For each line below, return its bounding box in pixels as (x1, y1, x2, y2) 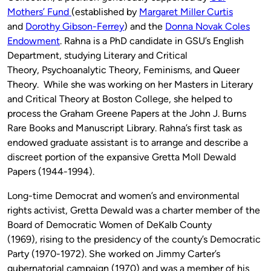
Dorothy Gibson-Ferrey (25, 20, 124, 32)
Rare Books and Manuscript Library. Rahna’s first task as (7, 122, 242, 134)
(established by (71, 5, 139, 18)
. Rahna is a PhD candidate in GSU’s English (60, 34, 244, 47)
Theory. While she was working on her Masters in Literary (7, 78, 253, 90)
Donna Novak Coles (165, 20, 250, 32)
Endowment (7, 34, 60, 47)
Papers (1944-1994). (7, 165, 94, 177)
